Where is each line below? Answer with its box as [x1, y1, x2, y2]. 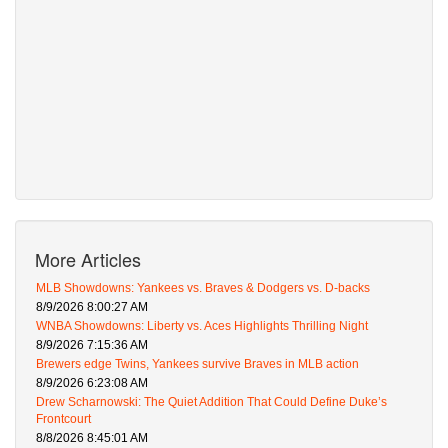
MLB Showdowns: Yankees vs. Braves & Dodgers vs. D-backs [36, 281, 370, 296]
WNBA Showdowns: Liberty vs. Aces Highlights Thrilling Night [36, 319, 368, 334]
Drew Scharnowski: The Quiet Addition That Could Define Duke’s [36, 395, 387, 410]
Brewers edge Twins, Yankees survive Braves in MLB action [36, 357, 359, 372]
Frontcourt [36, 412, 91, 427]
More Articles [35, 246, 141, 273]
